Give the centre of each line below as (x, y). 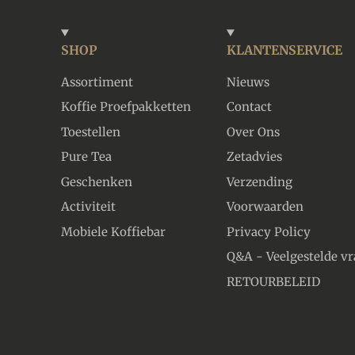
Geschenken (97, 181)
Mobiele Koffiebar (113, 231)
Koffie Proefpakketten (126, 107)
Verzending (260, 181)
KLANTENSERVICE (284, 50)
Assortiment (97, 82)
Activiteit (88, 206)
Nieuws (248, 82)
